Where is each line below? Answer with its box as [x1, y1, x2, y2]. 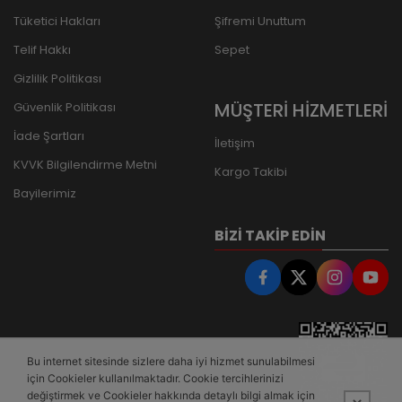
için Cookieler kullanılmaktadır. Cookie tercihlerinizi [27, 371, 284, 385]
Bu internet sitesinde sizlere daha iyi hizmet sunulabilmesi [27, 354, 315, 368]
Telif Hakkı [13, 41, 71, 59]
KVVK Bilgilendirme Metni [13, 156, 157, 174]
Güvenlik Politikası [13, 99, 116, 117]
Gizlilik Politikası [13, 70, 101, 88]
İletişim [214, 135, 255, 153]
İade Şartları [13, 127, 84, 145]
